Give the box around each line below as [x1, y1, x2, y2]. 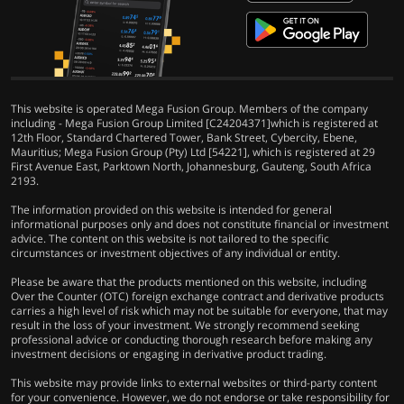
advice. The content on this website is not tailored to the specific [11, 230, 329, 246]
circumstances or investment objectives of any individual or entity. [11, 244, 340, 261]
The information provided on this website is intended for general [11, 201, 332, 217]
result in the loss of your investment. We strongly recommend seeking [11, 317, 360, 333]
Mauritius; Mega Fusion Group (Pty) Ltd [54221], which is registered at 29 [11, 143, 375, 160]
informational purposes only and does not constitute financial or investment [11, 216, 389, 232]
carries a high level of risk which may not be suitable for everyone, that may [11, 302, 388, 318]
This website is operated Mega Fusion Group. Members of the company [11, 100, 368, 116]
